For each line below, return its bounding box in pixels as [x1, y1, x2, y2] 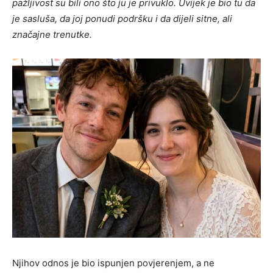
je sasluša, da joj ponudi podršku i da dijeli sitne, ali [12, 12, 232, 24]
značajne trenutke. [12, 28, 92, 40]
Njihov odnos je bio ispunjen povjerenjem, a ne [12, 257, 214, 269]
